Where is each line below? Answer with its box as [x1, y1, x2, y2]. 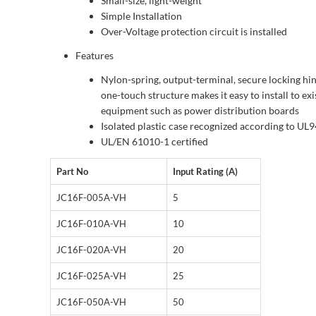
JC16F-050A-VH [56, 296, 126, 308]
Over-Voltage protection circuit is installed [101, 25, 287, 38]
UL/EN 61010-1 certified [101, 135, 208, 148]
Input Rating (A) [173, 166, 238, 178]
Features [75, 49, 114, 62]
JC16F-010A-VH [56, 218, 126, 230]
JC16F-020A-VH [56, 244, 126, 256]
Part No [56, 166, 88, 178]
